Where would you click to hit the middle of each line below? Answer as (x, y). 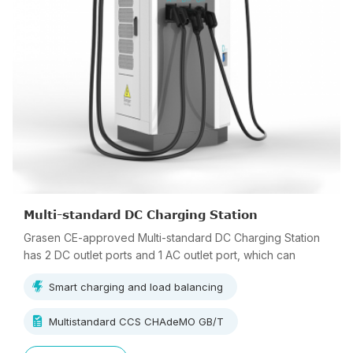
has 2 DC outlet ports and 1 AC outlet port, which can (160, 255)
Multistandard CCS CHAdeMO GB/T (136, 321)
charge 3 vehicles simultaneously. (110, 272)
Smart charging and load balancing (136, 287)
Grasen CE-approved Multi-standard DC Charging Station (172, 238)
